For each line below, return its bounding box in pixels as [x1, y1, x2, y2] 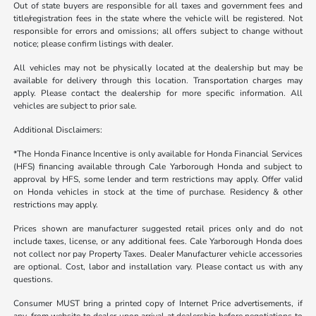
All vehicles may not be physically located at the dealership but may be [13, 61, 303, 73]
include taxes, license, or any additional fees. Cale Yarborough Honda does [13, 235, 303, 247]
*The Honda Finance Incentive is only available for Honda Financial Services [13, 147, 303, 159]
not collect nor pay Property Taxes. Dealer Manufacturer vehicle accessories [13, 248, 303, 260]
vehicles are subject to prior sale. [13, 99, 138, 111]
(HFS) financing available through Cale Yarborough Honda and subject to [13, 160, 303, 172]
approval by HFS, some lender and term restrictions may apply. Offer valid [13, 173, 303, 185]
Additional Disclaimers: [13, 123, 103, 135]
